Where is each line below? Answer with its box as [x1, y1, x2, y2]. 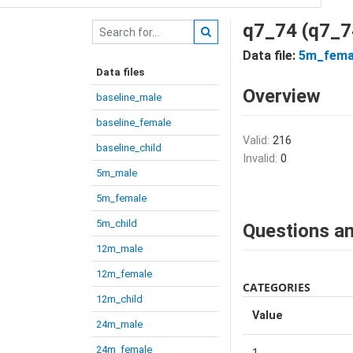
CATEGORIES [243, 280, 310, 295]
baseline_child [96, 142, 162, 154]
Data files [96, 66, 144, 78]
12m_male [96, 243, 143, 255]
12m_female [96, 268, 152, 280]
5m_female [96, 192, 147, 204]
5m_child [96, 217, 137, 229]
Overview [243, 85, 321, 107]
